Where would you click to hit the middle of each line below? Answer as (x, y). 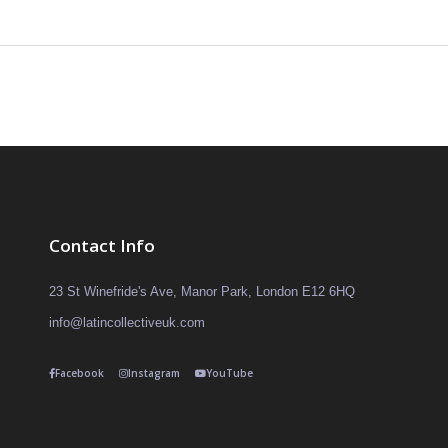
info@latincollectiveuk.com (127, 322)
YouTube (229, 373)
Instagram (154, 373)
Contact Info (102, 245)
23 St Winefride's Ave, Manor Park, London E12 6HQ (202, 291)
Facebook (79, 373)
